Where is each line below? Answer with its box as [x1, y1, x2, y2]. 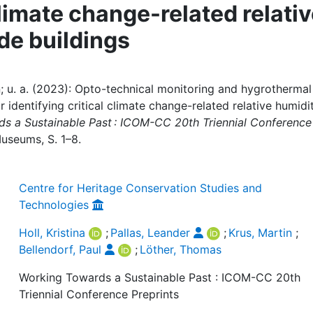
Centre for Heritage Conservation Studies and [19, 181, 263, 195]
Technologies [19, 198, 89, 212]
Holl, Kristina [19, 226, 86, 240]
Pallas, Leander [110, 226, 191, 240]
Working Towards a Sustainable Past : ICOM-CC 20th [19, 270, 301, 284]
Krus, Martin [228, 226, 293, 240]
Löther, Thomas [140, 242, 222, 256]
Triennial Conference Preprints [19, 287, 180, 301]
